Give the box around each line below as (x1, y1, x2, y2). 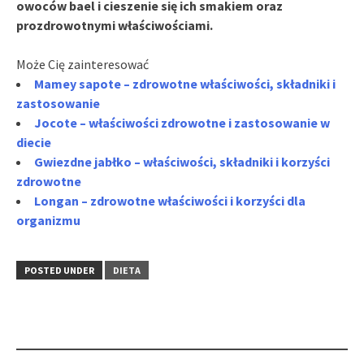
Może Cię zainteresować (16, 55, 149, 72)
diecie (16, 133, 51, 150)
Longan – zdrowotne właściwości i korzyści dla (34, 192, 305, 209)
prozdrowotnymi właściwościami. (16, 16, 213, 33)
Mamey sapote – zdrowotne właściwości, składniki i (34, 75, 336, 92)
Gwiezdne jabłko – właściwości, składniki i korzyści (34, 153, 330, 170)
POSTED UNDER (24, 263, 94, 276)
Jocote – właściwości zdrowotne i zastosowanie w (34, 114, 330, 131)
